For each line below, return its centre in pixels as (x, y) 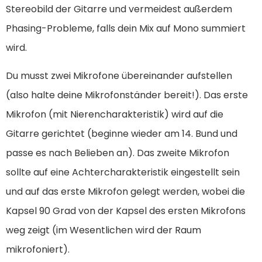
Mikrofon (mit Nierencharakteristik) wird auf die (115, 114)
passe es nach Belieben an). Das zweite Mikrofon (118, 153)
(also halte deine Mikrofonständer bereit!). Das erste (127, 95)
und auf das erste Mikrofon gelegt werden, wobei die (125, 191)
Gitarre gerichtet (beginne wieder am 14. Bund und (122, 133)
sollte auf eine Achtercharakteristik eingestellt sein (123, 172)
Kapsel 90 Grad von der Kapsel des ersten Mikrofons (126, 211)
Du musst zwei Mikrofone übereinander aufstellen (119, 75)
